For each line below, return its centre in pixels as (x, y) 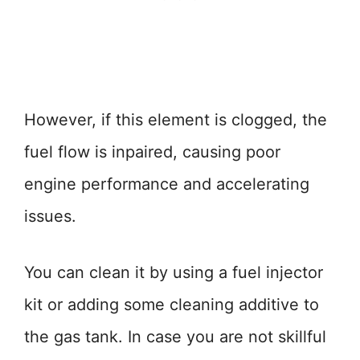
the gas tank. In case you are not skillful (175, 337)
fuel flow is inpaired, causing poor (152, 152)
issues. (50, 216)
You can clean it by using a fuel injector (174, 272)
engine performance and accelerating (167, 184)
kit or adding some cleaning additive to (172, 305)
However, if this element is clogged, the (176, 120)
